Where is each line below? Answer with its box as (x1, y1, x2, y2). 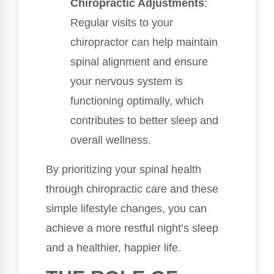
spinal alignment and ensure (70, 56, 208, 68)
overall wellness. (70, 134, 151, 147)
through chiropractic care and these (46, 183, 218, 196)
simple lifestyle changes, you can (46, 202, 207, 215)
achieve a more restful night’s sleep (46, 222, 218, 235)
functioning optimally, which (70, 95, 204, 108)
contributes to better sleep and (70, 114, 218, 127)
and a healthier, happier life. (46, 242, 181, 254)
